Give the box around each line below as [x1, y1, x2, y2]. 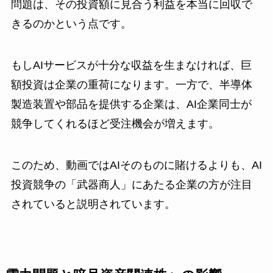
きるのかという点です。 [10, 17, 132, 30]
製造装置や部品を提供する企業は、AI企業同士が [10, 97, 252, 110]
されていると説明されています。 [10, 197, 175, 210]
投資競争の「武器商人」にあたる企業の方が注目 [10, 178, 252, 191]
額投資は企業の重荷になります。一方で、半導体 [10, 78, 252, 91]
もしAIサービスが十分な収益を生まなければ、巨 [10, 58, 252, 71]
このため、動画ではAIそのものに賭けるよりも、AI [10, 158, 262, 171]
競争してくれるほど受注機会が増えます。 [10, 117, 219, 130]
